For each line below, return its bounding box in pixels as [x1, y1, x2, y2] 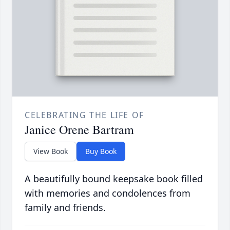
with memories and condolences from [25, 187, 190, 200]
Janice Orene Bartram [25, 121, 134, 138]
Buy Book [85, 146, 117, 157]
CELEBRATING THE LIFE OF [25, 109, 144, 121]
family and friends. [25, 201, 106, 214]
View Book [33, 146, 68, 157]
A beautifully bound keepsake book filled [25, 172, 203, 185]
